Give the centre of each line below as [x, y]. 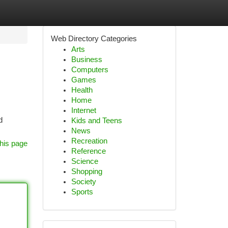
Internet [83, 110]
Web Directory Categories [94, 39]
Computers [90, 70]
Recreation [89, 141]
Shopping [87, 172]
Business [87, 60]
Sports [82, 192]
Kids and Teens [96, 121]
